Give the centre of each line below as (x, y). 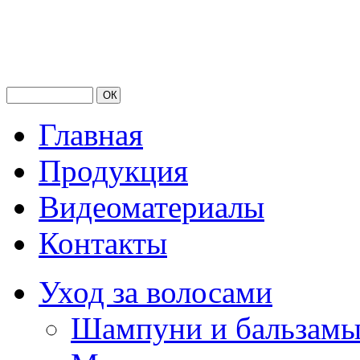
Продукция (113, 171)
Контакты (103, 243)
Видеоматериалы (151, 207)
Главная (91, 135)
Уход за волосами (155, 292)
